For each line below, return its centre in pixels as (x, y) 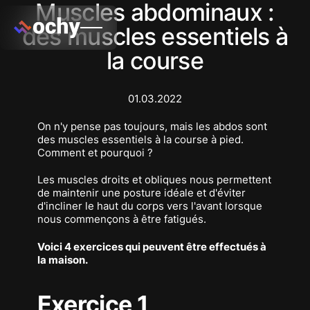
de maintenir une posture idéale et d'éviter (141, 193)
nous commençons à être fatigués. (121, 219)
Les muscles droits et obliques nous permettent (154, 180)
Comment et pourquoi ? (95, 152)
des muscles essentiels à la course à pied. (140, 139)
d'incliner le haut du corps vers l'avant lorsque (149, 206)
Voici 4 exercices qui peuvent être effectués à (152, 246)
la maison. (62, 259)
